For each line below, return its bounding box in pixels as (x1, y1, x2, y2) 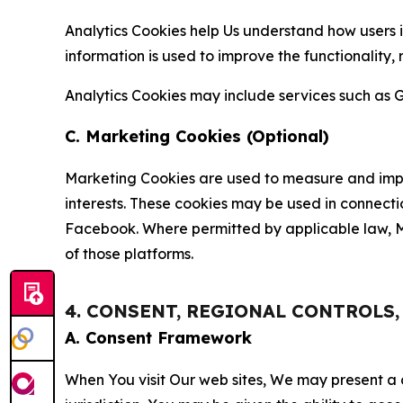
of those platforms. (65, 244, 193, 263)
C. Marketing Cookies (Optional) (65, 125, 329, 147)
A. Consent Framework (65, 327, 252, 348)
